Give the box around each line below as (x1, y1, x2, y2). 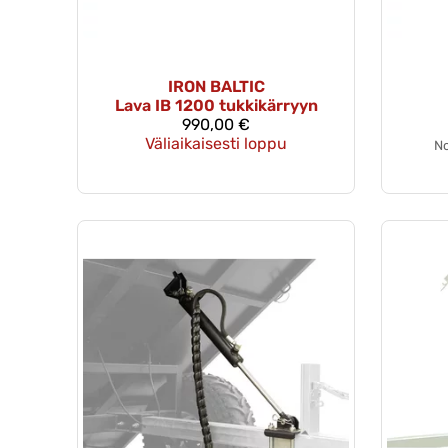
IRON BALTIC (167, 76, 265, 96)
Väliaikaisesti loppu (145, 133, 287, 153)
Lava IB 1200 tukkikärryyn (114, 95, 318, 115)
